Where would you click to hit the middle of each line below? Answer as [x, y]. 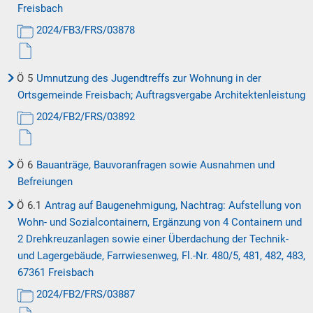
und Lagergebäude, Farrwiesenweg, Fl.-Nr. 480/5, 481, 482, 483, [161, 256]
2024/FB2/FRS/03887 [85, 294]
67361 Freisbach [56, 272]
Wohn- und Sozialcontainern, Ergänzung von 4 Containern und [160, 222]
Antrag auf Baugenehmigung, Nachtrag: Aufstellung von [173, 205]
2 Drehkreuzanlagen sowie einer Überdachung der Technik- [153, 239]
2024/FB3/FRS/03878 [85, 30]
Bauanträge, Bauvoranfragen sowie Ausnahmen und [155, 165]
